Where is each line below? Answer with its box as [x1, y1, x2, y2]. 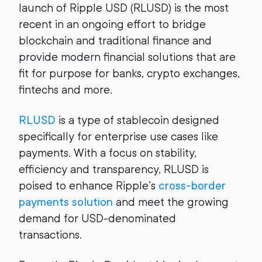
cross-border [158, 179, 226, 192]
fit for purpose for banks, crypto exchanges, [19, 67, 240, 80]
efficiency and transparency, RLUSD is [19, 163, 209, 176]
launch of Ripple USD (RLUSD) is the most [19, 1, 229, 15]
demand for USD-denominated [19, 212, 176, 225]
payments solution [19, 195, 113, 209]
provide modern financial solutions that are [19, 50, 236, 64]
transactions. [19, 228, 85, 242]
